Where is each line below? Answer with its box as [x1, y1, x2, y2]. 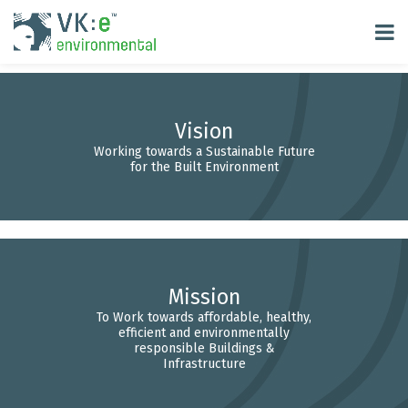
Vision [175, 118, 233, 144]
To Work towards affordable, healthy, [97, 310, 311, 325]
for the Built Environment [129, 159, 279, 175]
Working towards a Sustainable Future [93, 144, 315, 159]
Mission [168, 284, 240, 310]
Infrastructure [162, 356, 246, 372]
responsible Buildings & [133, 341, 275, 356]
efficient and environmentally [118, 325, 290, 341]
